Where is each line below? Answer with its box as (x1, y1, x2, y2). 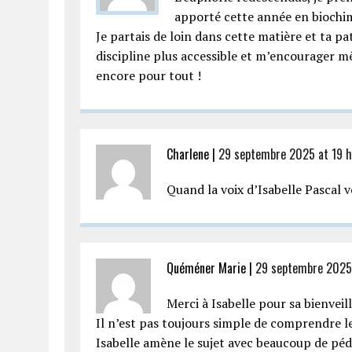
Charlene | (167, 145, 218, 163)
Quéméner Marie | (167, 258, 255, 277)
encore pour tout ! (96, 67, 201, 84)
